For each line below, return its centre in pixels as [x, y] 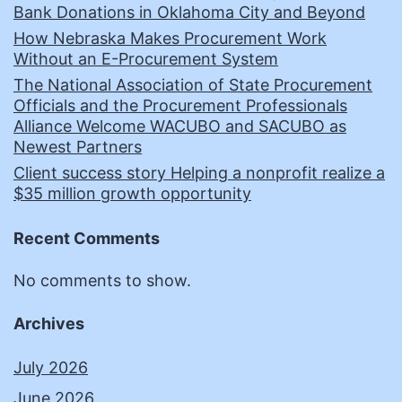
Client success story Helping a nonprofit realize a [199, 173]
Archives [49, 324]
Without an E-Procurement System [146, 59]
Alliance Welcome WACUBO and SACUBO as [180, 127]
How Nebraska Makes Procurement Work [170, 39]
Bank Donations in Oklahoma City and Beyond [189, 13]
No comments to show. [102, 281]
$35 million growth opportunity [132, 194]
